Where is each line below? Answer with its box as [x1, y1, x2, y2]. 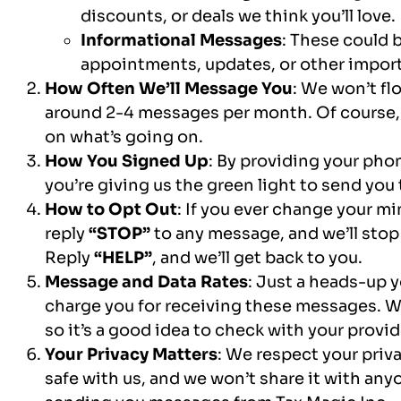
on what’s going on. [45, 126, 203, 147]
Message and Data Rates [45, 271, 248, 292]
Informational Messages [81, 30, 282, 50]
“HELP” [94, 247, 152, 268]
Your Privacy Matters [45, 344, 218, 364]
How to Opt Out [45, 199, 177, 219]
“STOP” [89, 223, 150, 243]
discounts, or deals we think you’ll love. [81, 5, 396, 26]
